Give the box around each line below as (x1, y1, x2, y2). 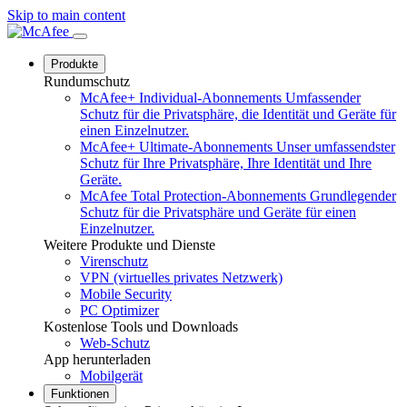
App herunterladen (44, 352, 151, 367)
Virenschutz (80, 253, 148, 269)
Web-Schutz (80, 335, 150, 351)
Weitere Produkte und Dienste (44, 237, 215, 253)
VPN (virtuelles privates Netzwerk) (80, 270, 283, 285)
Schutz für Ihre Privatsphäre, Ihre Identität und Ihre (80, 155, 372, 171)
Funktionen (51, 387, 109, 401)
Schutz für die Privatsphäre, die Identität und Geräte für (80, 106, 396, 122)
